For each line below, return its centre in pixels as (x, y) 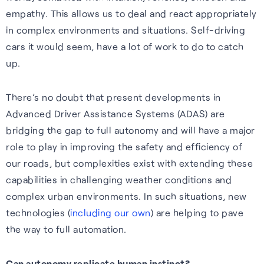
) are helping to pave (197, 212)
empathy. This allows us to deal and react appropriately (131, 13)
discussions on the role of (76, 114)
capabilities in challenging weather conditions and (119, 179)
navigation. (42, 147)
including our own (110, 212)
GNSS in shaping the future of (86, 131)
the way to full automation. (66, 229)
